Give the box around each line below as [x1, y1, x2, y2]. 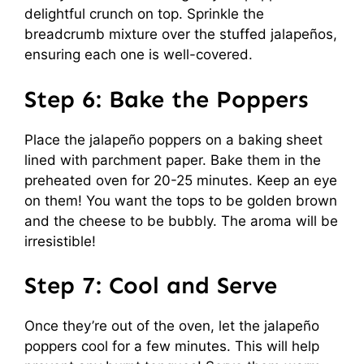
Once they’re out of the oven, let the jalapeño [24, 318, 319, 334]
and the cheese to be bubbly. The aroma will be [24, 212, 338, 229]
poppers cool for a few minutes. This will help [24, 338, 319, 354]
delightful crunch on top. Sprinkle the [24, 6, 264, 22]
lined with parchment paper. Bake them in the [24, 151, 321, 168]
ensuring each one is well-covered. [24, 46, 253, 63]
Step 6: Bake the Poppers [24, 84, 308, 114]
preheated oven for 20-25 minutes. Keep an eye [24, 171, 337, 188]
